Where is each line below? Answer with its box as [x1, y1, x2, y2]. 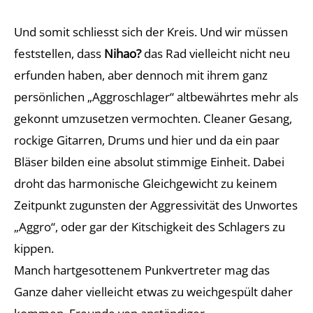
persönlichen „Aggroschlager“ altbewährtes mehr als [14, 89, 298, 105]
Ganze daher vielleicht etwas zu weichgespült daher [14, 284, 293, 300]
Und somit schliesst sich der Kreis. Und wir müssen [14, 24, 288, 40]
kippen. [14, 240, 57, 256]
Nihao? [104, 45, 141, 61]
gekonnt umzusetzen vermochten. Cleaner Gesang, [14, 110, 292, 126]
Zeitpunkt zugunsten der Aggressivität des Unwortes [14, 197, 298, 213]
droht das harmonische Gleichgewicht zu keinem [14, 175, 277, 191]
